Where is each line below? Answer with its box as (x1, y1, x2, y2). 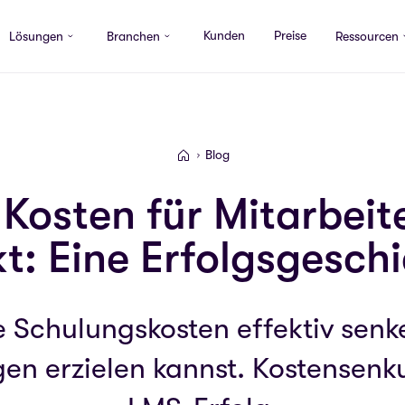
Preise (273, 28, 306, 42)
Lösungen (8, 29, 63, 43)
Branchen (106, 29, 160, 43)
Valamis (183, 149, 226, 165)
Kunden (202, 28, 245, 42)
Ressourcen (334, 29, 399, 43)
